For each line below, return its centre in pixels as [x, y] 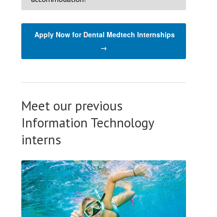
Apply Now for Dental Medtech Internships [104, 34]
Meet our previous [72, 106]
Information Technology [88, 123]
